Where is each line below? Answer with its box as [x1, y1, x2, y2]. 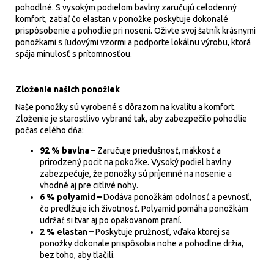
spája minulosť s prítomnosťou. [15, 49, 132, 59]
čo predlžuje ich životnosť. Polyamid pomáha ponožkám [40, 204, 248, 213]
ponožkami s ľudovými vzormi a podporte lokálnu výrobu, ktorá [15, 37, 251, 47]
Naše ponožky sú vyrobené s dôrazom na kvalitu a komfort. [15, 102, 236, 112]
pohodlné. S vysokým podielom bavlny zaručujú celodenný [15, 2, 237, 12]
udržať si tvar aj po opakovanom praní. [40, 215, 182, 225]
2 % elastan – [40, 227, 95, 237]
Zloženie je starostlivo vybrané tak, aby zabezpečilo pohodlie [15, 114, 247, 124]
